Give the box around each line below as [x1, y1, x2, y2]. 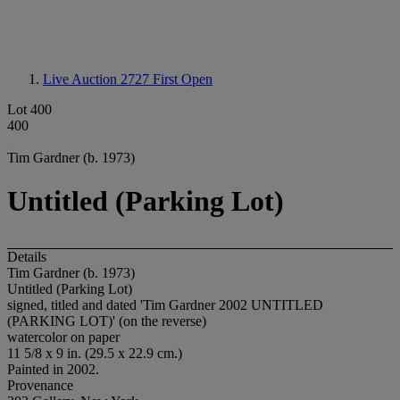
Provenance [7, 377, 73, 393]
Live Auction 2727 [43, 71, 153, 87]
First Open [153, 71, 212, 87]
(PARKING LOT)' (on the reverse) [7, 312, 206, 329]
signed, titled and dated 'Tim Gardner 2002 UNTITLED [7, 296, 323, 312]
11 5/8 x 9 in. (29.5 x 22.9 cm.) [7, 345, 182, 361]
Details [7, 248, 46, 264]
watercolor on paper [7, 329, 120, 345]
